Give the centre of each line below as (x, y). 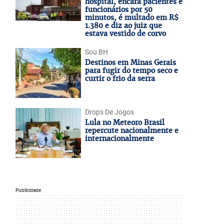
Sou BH (96, 52)
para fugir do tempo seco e (131, 70)
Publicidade (28, 190)
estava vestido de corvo (125, 33)
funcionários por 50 (118, 9)
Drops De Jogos (109, 112)
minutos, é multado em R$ (131, 17)
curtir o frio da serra (120, 78)
